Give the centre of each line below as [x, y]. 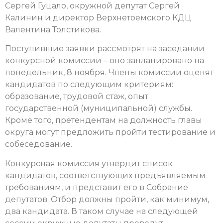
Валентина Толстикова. [53, 30]
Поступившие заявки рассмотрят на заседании [105, 49]
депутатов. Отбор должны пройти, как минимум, [107, 199]
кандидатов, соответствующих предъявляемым [105, 175]
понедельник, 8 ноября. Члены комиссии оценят [109, 73]
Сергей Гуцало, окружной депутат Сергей [92, 6]
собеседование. [39, 144]
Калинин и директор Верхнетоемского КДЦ [98, 18]
